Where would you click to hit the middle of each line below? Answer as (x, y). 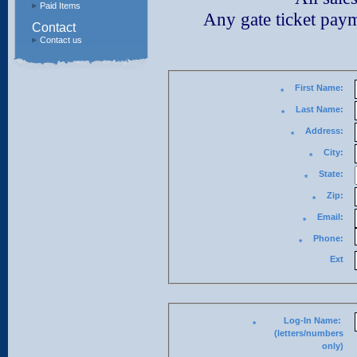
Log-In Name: (328, 320)
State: (331, 174)
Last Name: (330, 109)
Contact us (61, 40)
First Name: (330, 88)
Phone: (328, 238)
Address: (324, 131)
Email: (330, 217)
